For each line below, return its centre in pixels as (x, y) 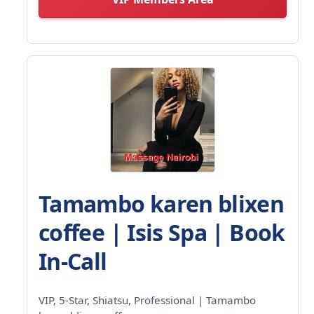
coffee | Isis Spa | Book (162, 232)
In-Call (73, 261)
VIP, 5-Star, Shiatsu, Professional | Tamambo (147, 300)
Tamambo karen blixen (162, 203)
